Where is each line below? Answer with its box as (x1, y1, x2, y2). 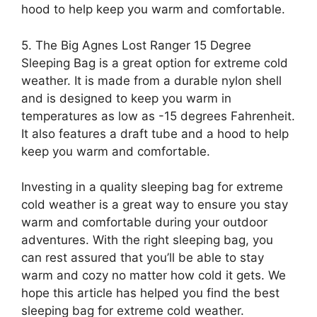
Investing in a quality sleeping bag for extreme (21, 180, 283, 194)
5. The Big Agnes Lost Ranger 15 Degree (21, 38, 251, 52)
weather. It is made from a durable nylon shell (21, 73, 282, 88)
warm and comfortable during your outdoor (21, 215, 267, 229)
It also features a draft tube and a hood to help (21, 126, 289, 141)
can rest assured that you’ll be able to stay (21, 250, 264, 265)
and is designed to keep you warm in (21, 91, 231, 105)
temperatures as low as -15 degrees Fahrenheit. (21, 108, 295, 123)
